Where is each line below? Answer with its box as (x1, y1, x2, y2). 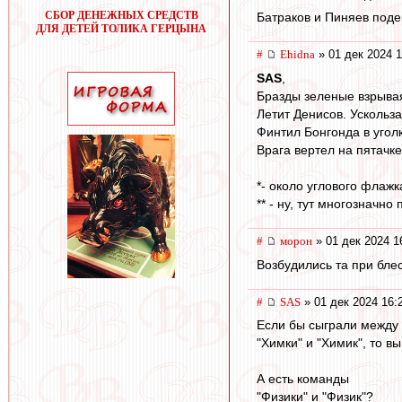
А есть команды (257, 371, 349, 387)
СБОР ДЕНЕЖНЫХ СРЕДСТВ (44, 9, 198, 22)
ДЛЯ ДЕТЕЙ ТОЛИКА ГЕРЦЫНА (36, 22, 206, 35)
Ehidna (280, 48, 315, 62)
